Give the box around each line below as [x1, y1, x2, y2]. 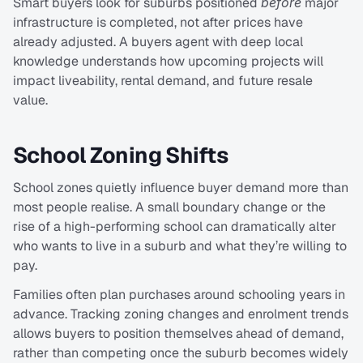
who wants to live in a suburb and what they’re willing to [13, 237, 347, 255]
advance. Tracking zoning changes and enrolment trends [13, 305, 348, 323]
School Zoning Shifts [13, 141, 228, 170]
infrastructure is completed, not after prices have [13, 14, 303, 32]
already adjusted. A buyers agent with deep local [13, 33, 303, 51]
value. [13, 92, 48, 109]
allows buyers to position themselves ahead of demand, [13, 325, 344, 343]
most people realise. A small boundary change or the [13, 199, 326, 216]
